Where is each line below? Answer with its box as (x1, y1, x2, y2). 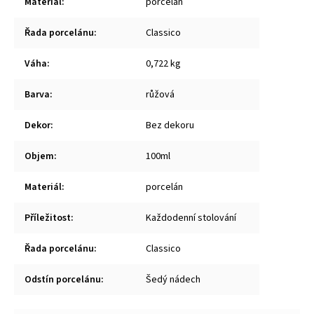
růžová (146, 88, 175, 102)
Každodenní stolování (146, 211, 236, 226)
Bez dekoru (146, 118, 194, 133)
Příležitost (25, 211, 71, 226)
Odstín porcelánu (25, 273, 101, 287)
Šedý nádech (146, 273, 200, 287)
